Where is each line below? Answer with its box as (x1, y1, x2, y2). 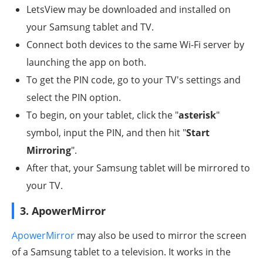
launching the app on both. (26, 56, 146, 69)
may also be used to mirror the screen (75, 229, 247, 242)
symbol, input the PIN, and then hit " (26, 126, 186, 140)
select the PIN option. (26, 91, 121, 104)
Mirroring (26, 144, 71, 157)
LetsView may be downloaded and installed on (26, 3, 231, 16)
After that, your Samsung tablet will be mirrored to (26, 161, 250, 175)
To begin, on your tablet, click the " (26, 109, 178, 122)
